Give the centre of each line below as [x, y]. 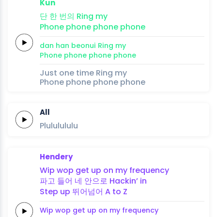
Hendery [56, 156]
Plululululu [59, 125]
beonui [84, 45]
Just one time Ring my [83, 73]
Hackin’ [124, 181]
